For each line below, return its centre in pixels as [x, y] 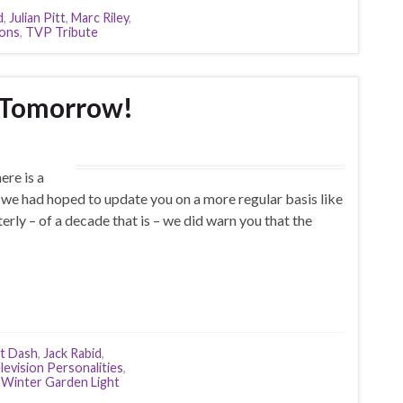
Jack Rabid [72, 353]
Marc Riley [100, 18]
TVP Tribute [62, 32]
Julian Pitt [37, 18]
